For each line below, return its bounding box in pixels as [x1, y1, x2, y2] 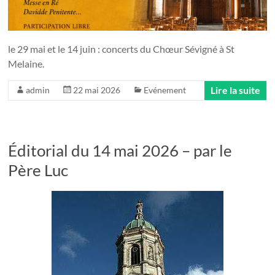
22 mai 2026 [73, 84, 121, 95]
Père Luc [8, 160, 69, 180]
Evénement [144, 84, 187, 95]
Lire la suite [210, 83, 260, 96]
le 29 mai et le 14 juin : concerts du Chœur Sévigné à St [8, 42, 235, 55]
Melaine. [8, 57, 45, 69]
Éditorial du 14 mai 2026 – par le [8, 140, 233, 160]
